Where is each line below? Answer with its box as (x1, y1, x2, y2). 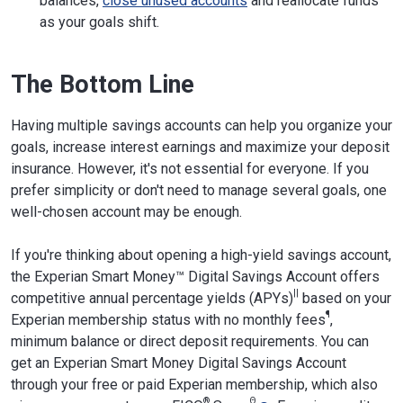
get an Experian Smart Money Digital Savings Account (11, 354, 346, 372)
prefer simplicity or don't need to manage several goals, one (11, 181, 387, 199)
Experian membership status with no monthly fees (11, 310, 326, 328)
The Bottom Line (11, 69, 194, 99)
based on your (299, 289, 391, 307)
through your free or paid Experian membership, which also (11, 375, 378, 393)
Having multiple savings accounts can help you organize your (11, 116, 392, 134)
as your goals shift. (40, 13, 159, 31)
